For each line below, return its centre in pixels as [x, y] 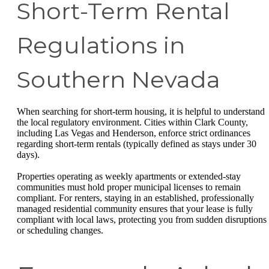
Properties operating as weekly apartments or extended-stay [129, 176]
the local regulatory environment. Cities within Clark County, [132, 122]
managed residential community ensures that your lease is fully [135, 208]
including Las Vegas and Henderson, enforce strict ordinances [134, 133]
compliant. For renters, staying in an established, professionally [135, 198]
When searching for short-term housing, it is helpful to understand [141, 112]
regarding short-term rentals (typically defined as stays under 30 [137, 144]
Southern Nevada [119, 80]
